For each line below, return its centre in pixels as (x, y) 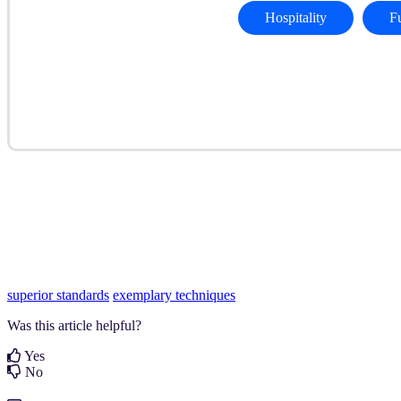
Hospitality (295, 18)
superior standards (58, 295)
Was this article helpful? (74, 326)
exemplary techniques (174, 295)
